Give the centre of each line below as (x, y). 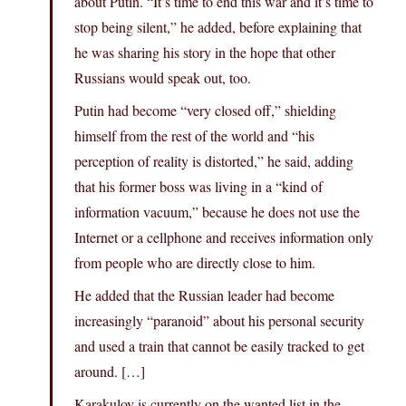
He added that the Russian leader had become (204, 295)
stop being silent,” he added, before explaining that (218, 27)
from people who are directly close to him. (195, 263)
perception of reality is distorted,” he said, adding (214, 161)
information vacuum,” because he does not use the (217, 212)
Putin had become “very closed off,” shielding (205, 111)
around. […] (110, 372)
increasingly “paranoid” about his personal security (219, 321)
